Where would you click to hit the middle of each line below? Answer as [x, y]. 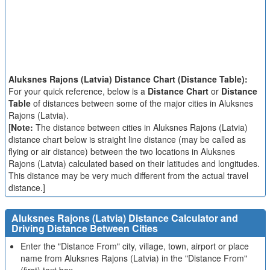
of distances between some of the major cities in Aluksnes [142, 103]
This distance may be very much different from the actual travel [128, 175]
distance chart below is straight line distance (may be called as [127, 139]
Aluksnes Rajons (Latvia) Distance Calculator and [124, 218]
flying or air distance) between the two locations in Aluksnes [121, 151]
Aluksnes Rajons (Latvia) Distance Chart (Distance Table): [128, 79]
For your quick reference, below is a [78, 91]
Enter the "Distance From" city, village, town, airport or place [134, 246]
